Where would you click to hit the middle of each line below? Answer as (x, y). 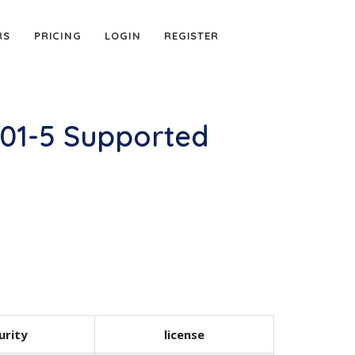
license (184, 334)
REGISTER (191, 36)
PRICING (57, 36)
